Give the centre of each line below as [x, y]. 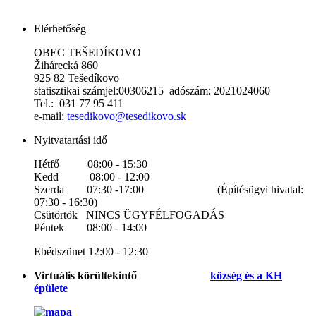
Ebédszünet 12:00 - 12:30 [91, 251]
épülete [51, 288]
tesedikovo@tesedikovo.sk [127, 116]
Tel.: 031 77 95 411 [79, 103]
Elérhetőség [60, 28]
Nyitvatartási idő [71, 140]
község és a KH [246, 275]
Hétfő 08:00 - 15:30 [91, 164]
